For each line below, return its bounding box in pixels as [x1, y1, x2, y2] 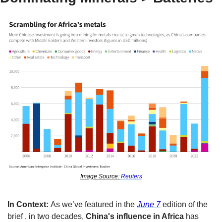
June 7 [137, 200, 161, 209]
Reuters [120, 173, 142, 180]
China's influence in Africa [86, 212, 184, 221]
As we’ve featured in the [51, 200, 137, 209]
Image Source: [80, 173, 121, 180]
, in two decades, [25, 212, 86, 221]
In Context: [7, 200, 51, 209]
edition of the [161, 200, 208, 209]
